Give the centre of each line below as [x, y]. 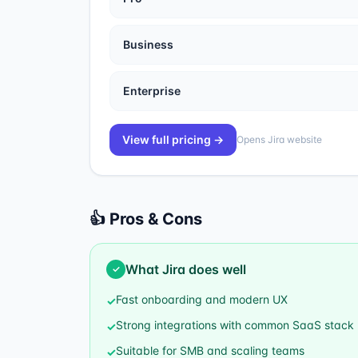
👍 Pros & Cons [146, 219]
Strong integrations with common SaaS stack [235, 325]
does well [216, 269]
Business [148, 44]
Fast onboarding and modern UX [202, 299]
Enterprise [152, 91]
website [303, 139]
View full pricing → [173, 139]
